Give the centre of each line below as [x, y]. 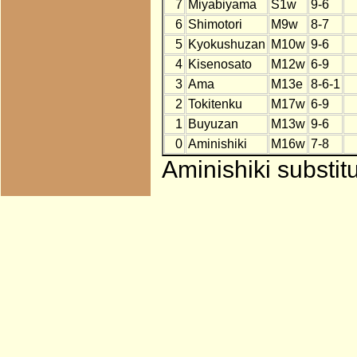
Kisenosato [220, 65]
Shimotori [215, 25]
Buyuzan [213, 124]
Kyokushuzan [226, 45]
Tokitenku [215, 104]
